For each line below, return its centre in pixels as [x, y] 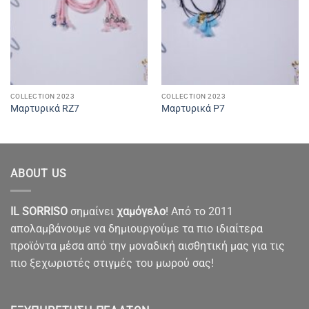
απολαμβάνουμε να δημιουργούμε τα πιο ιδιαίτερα [137, 228]
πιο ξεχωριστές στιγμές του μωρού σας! [112, 263]
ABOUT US [39, 174]
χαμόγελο [141, 211]
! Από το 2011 [199, 211]
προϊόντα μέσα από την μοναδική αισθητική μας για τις [148, 246]
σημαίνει [92, 211]
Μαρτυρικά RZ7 [44, 109]
